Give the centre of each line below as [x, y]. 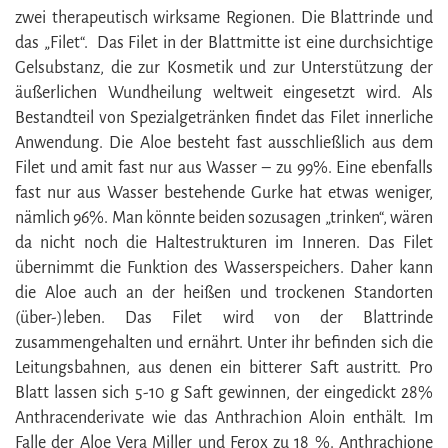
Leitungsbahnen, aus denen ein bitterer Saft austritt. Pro [224, 367]
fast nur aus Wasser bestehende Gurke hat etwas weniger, [224, 192]
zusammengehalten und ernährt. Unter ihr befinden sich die [224, 342]
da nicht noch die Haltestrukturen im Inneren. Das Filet [224, 242]
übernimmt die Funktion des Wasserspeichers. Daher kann [224, 267]
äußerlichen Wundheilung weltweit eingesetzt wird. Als [224, 92]
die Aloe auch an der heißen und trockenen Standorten [224, 292]
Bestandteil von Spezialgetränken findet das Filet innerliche [224, 117]
